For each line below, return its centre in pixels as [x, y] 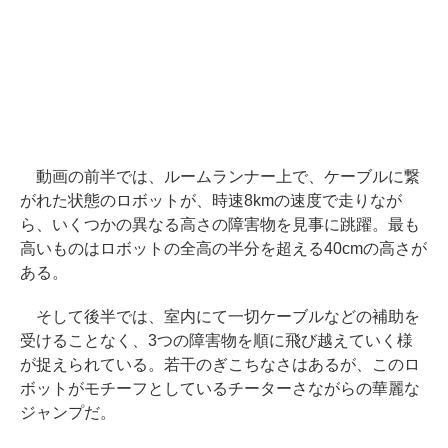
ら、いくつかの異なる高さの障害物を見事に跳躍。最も [220, 225]
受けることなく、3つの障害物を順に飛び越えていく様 [216, 341]
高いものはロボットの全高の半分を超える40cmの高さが [223, 249]
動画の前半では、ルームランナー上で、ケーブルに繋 [220, 177]
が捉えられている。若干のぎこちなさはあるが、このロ [220, 365]
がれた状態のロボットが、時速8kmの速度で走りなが [211, 201]
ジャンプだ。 [68, 413]
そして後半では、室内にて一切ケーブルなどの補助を [220, 317]
